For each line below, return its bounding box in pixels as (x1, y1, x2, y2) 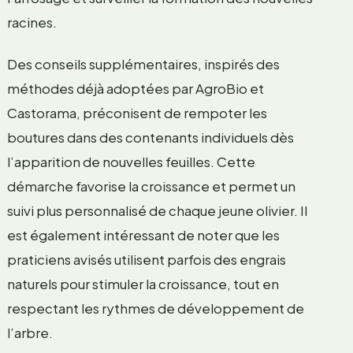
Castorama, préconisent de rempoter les (6, 103, 267, 121)
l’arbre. (6, 323, 53, 341)
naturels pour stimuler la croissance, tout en (6, 274, 279, 292)
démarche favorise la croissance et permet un (6, 176, 295, 195)
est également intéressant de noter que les (6, 225, 280, 243)
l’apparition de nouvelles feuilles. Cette (6, 152, 255, 170)
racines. (6, 13, 57, 31)
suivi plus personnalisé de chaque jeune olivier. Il (6, 201, 307, 219)
